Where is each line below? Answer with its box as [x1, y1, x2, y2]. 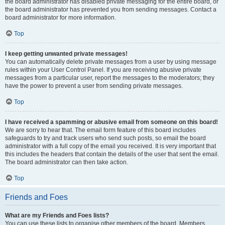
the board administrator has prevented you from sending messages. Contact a [5, 6, 216, 13]
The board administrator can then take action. [5, 159, 128, 166]
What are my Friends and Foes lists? [5, 212, 109, 219]
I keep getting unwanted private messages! [5, 50, 128, 57]
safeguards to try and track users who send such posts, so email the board [5, 135, 206, 142]
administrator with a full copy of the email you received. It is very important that [5, 143, 216, 150]
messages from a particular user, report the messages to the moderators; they [5, 74, 214, 81]
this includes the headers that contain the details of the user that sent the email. [5, 151, 219, 158]
